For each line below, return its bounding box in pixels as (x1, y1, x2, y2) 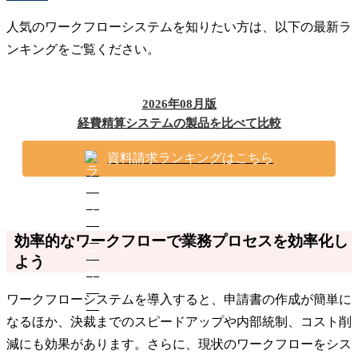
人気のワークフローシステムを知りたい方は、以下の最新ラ (6, 19, 352, 34)
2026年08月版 (141, 96, 217, 110)
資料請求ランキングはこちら (107, 150, 273, 165)
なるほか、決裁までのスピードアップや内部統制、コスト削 (6, 314, 352, 328)
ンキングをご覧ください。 (6, 42, 160, 56)
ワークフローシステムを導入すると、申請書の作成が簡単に (6, 292, 352, 306)
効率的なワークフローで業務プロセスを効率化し (14, 232, 348, 249)
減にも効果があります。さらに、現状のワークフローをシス (6, 336, 352, 351)
